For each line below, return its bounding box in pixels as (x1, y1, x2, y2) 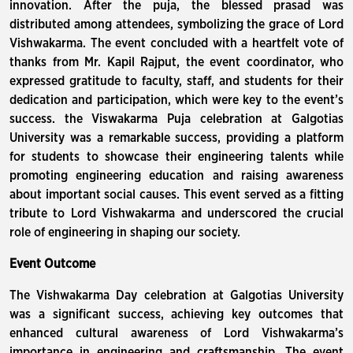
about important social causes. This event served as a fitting (9, 188, 344, 201)
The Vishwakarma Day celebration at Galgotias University (9, 289, 344, 302)
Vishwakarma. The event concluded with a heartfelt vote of (9, 37, 344, 50)
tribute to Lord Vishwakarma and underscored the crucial (9, 207, 344, 220)
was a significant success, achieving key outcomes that (9, 308, 344, 321)
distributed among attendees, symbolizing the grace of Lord (9, 18, 344, 31)
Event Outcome (9, 258, 95, 270)
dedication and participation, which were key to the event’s (9, 94, 344, 106)
